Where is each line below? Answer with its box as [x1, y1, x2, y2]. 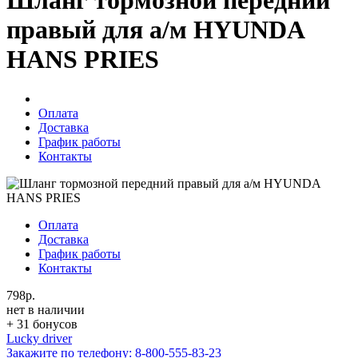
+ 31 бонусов [6, 316, 78, 331]
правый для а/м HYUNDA [6, 15, 304, 45]
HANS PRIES [6, 45, 159, 74]
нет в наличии [6, 302, 85, 316]
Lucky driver [6, 331, 72, 345]
